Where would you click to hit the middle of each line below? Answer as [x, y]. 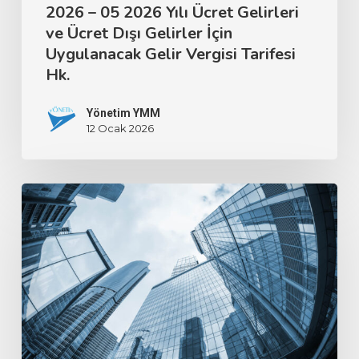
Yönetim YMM [123, 113]
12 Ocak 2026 [120, 128]
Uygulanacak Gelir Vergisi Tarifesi [170, 54]
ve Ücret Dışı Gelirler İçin [139, 33]
